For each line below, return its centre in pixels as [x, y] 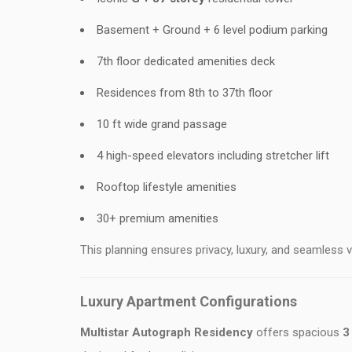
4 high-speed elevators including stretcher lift [213, 156]
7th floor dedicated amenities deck [186, 61]
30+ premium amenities [158, 218]
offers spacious [298, 332]
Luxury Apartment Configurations [189, 301]
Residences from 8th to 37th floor [185, 93]
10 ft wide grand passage [162, 124]
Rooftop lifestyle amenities [167, 187]
